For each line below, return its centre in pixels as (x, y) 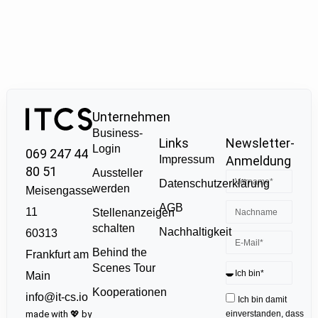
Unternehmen (131, 116)
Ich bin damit (263, 300)
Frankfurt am (57, 254)
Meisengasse (59, 190)
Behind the (119, 252)
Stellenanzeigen (133, 212)
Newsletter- (261, 143)
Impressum (187, 160)
